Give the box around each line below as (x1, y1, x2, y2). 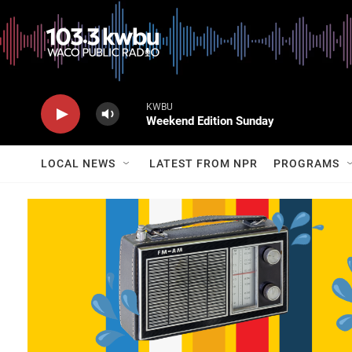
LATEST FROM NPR (149, 157, 258, 170)
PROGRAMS (273, 157, 339, 170)
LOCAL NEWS (41, 157, 115, 170)
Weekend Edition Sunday (146, 114, 274, 128)
